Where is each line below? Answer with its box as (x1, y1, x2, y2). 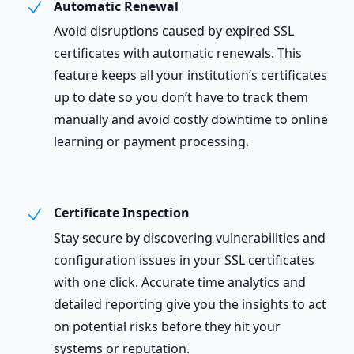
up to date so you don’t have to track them (54, 88, 308, 107)
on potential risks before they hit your (54, 318, 281, 336)
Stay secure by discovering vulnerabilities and (54, 229, 326, 247)
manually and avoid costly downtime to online (54, 111, 328, 129)
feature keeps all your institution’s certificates (54, 66, 327, 85)
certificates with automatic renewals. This (54, 44, 302, 62)
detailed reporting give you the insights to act (54, 296, 326, 314)
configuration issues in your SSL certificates (54, 251, 314, 269)
